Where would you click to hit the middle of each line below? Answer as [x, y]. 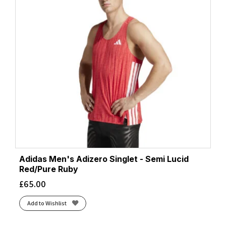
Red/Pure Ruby [49, 169]
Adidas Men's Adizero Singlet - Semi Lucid [104, 159]
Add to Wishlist [47, 203]
